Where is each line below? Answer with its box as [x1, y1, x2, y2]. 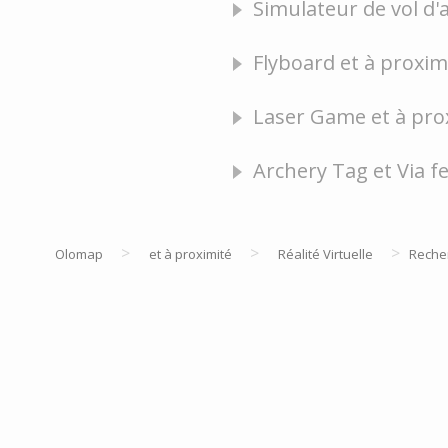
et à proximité [149, 245, 232, 263]
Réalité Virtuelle [278, 245, 373, 263]
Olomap [55, 245, 103, 263]
